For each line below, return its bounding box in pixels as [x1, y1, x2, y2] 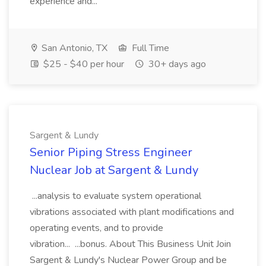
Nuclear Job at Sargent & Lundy [30, 162, 198, 178]
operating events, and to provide [30, 221, 163, 235]
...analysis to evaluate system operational [30, 189, 201, 202]
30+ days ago [146, 58, 206, 71]
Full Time [129, 42, 169, 55]
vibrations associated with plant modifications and [30, 205, 234, 218]
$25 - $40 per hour [41, 58, 124, 71]
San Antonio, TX [39, 42, 107, 55]
